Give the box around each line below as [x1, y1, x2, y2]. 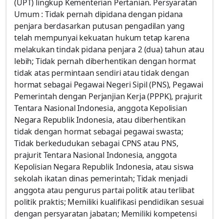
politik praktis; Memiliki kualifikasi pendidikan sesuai [14, 197, 204, 207]
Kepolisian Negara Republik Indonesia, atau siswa [14, 161, 194, 172]
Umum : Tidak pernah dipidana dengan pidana [14, 9, 183, 20]
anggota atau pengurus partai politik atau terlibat [14, 185, 195, 196]
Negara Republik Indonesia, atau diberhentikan [14, 114, 186, 125]
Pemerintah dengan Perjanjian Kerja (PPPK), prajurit [14, 91, 202, 102]
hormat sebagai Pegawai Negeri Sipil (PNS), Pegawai [14, 79, 203, 90]
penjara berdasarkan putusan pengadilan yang [14, 21, 185, 31]
